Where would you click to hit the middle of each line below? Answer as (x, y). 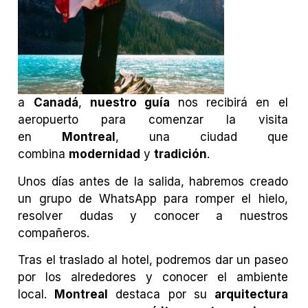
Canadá (56, 103)
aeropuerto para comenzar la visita (153, 120)
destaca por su (161, 295)
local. (36, 295)
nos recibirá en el (229, 103)
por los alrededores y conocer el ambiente (153, 277)
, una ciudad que (202, 137)
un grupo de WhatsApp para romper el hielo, (153, 198)
